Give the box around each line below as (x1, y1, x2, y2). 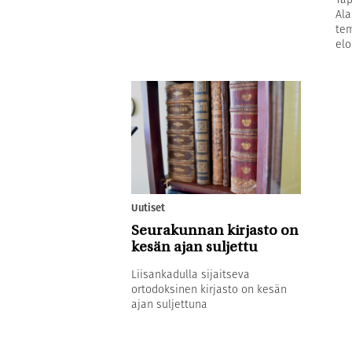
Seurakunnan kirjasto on (131, 224, 299, 240)
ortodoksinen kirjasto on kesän (131, 281, 287, 298)
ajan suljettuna (131, 296, 207, 313)
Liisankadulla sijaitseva (131, 266, 250, 283)
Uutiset (131, 200, 165, 216)
